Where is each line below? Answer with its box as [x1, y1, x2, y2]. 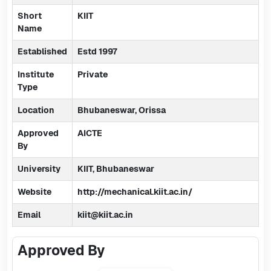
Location [18, 105, 54, 116]
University [18, 163, 60, 174]
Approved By [18, 241, 105, 260]
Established [18, 46, 67, 57]
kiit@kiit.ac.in [77, 209, 133, 220]
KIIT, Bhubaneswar [77, 163, 154, 174]
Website [18, 186, 51, 197]
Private [77, 69, 108, 80]
